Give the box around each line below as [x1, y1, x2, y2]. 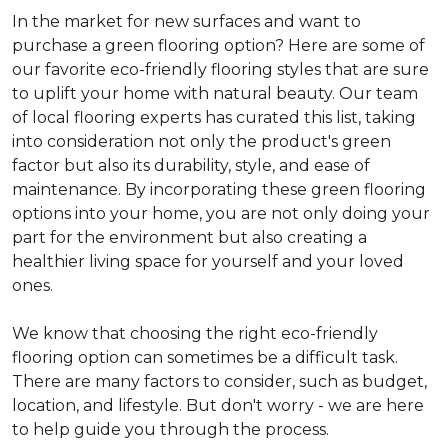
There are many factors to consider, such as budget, [12, 371, 427, 391]
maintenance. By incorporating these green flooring [12, 179, 426, 199]
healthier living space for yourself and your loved [12, 251, 404, 271]
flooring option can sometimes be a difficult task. [12, 347, 398, 367]
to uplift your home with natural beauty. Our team [12, 83, 418, 103]
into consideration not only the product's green [12, 131, 391, 151]
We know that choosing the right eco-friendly [12, 323, 378, 343]
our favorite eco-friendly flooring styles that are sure [12, 59, 429, 79]
